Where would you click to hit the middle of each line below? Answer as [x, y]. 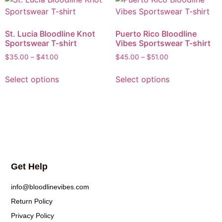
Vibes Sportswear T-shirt [163, 43]
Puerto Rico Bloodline [156, 34]
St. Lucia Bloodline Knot [50, 34]
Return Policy [32, 201]
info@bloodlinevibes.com [50, 187]
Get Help [29, 166]
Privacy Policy [33, 215]
